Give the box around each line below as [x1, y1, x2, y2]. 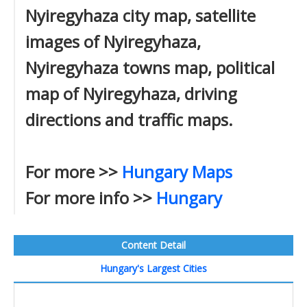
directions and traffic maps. [25, 108, 233, 131]
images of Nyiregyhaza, [25, 30, 201, 53]
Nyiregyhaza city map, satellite [25, 4, 256, 27]
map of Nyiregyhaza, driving [25, 82, 237, 105]
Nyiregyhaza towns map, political [25, 56, 275, 79]
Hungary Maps [122, 160, 232, 183]
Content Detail [121, 238, 186, 251]
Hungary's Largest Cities [100, 262, 207, 275]
